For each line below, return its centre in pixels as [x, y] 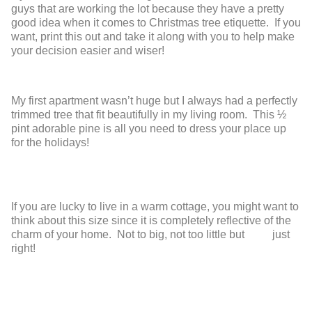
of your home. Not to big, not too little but [146, 234]
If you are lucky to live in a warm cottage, [112, 206]
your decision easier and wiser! [88, 50]
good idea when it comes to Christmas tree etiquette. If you [156, 22]
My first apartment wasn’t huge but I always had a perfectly [154, 100]
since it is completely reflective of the [201, 220]
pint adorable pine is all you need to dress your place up [149, 128]
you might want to [256, 206]
